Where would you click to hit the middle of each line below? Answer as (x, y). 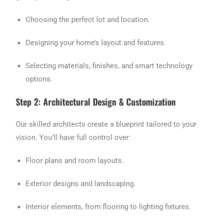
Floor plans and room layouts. (75, 161)
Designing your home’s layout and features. (96, 43)
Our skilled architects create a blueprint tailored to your (106, 124)
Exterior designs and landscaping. (81, 184)
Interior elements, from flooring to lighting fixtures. (109, 207)
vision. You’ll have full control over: (73, 138)
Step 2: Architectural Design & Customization (96, 102)
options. (39, 79)
